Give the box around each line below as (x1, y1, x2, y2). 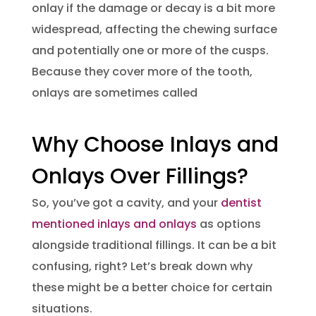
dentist (220, 195, 262, 212)
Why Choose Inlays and (31, 130, 279, 160)
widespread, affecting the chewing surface (31, 21, 277, 38)
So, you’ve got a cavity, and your (31, 195, 221, 212)
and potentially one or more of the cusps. (31, 42, 269, 59)
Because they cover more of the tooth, (31, 63, 253, 80)
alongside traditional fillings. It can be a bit (31, 237, 276, 254)
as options (196, 216, 261, 233)
